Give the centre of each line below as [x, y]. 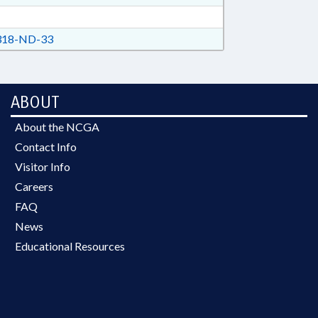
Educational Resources [70, 246]
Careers [34, 186]
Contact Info [46, 147]
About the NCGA [57, 127]
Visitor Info [43, 166]
